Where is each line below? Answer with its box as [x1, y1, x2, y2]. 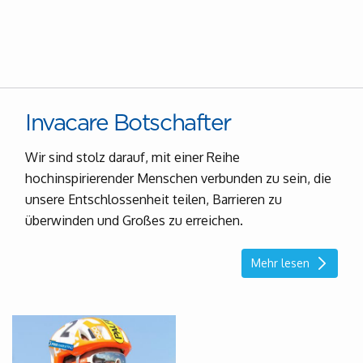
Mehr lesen [251, 256, 310, 271]
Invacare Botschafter [25, 113, 231, 136]
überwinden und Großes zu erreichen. [25, 212, 243, 229]
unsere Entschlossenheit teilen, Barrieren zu [25, 191, 282, 208]
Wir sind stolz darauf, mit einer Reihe [25, 149, 240, 166]
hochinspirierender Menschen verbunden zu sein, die [25, 170, 331, 187]
